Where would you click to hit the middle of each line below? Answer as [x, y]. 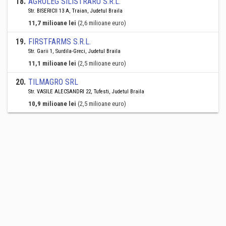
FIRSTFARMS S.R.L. [60, 42]
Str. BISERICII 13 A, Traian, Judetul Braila [75, 11]
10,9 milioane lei [52, 104]
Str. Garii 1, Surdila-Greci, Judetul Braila [74, 51]
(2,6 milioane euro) [102, 23]
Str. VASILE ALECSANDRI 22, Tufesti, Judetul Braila [86, 92]
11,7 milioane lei [52, 23]
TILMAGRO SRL [53, 82]
